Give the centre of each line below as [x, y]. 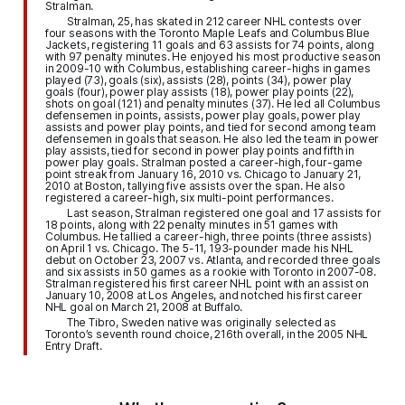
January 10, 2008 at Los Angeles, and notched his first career [203, 295]
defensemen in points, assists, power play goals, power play [202, 115]
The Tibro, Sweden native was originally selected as [202, 322]
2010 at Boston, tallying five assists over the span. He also [195, 185]
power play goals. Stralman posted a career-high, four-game [203, 162]
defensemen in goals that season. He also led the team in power [212, 138]
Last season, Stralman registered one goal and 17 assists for [224, 212]
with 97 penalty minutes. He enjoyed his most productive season [213, 56]
